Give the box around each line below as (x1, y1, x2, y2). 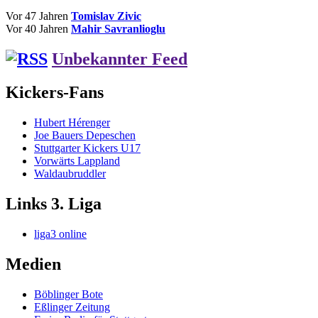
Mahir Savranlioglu (71, 23, 165, 35)
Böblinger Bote (34, 287, 103, 300)
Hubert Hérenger (34, 116, 110, 129)
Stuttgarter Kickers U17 (34, 142, 141, 155)
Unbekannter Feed (52, 50, 187, 69)
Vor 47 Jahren (6, 10, 71, 23)
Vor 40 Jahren (6, 23, 71, 35)
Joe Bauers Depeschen (34, 129, 136, 142)
